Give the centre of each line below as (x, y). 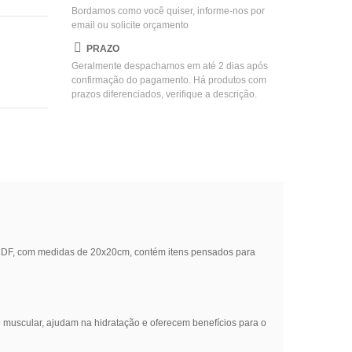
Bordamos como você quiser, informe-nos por (168, 11)
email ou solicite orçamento (130, 25)
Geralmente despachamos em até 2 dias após (169, 66)
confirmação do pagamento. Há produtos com (169, 80)
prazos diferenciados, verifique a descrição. (164, 94)
